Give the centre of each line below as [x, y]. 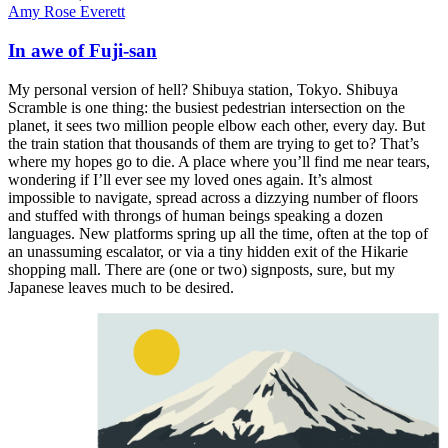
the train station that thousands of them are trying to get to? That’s [213, 143]
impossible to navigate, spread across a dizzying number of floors [213, 197]
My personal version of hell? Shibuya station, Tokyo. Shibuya [203, 89]
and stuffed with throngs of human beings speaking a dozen [195, 215]
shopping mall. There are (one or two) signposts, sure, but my [201, 269]
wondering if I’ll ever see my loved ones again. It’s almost [190, 179]
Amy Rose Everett [66, 12]
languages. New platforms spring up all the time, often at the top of [218, 233]
